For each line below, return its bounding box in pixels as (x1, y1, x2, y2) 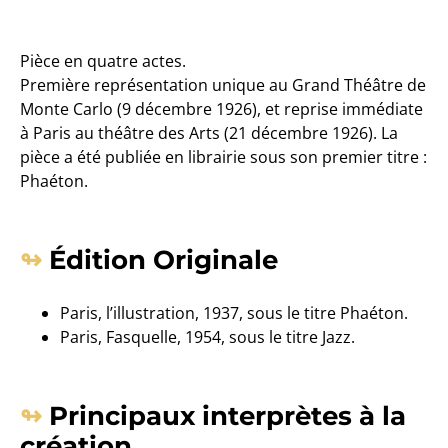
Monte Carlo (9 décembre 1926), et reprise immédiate (20, 97, 423, 120)
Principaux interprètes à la (48, 399, 406, 432)
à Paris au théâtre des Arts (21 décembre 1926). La (20, 121, 398, 144)
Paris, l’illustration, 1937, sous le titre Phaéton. (60, 301, 408, 324)
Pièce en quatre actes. (20, 49, 186, 72)
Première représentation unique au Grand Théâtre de (20, 73, 426, 96)
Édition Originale (48, 243, 278, 276)
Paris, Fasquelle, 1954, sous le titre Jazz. (60, 325, 355, 348)
